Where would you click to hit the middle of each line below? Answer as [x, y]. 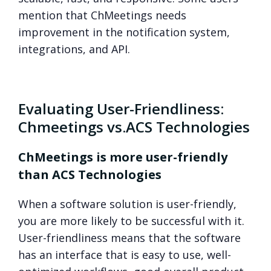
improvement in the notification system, [124, 32]
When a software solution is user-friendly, [127, 204]
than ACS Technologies [90, 175]
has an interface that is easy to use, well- [125, 255]
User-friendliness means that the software [129, 238]
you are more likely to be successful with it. [131, 221]
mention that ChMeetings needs [102, 15]
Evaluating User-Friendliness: [121, 109]
